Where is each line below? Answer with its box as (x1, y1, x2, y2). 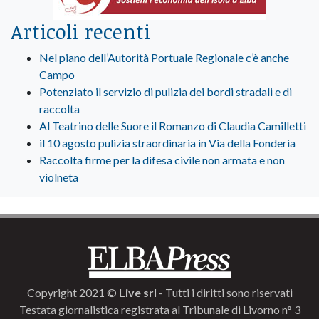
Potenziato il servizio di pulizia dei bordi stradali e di (39, 85, 292, 99)
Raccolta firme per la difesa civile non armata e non (39, 153, 285, 167)
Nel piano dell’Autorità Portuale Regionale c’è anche (39, 51, 289, 65)
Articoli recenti (11, 18, 150, 46)
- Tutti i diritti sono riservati (156, 286, 293, 300)
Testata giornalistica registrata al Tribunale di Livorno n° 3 (19, 303, 300, 317)
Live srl (118, 286, 157, 300)
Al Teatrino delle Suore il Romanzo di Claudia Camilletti (39, 119, 306, 133)
